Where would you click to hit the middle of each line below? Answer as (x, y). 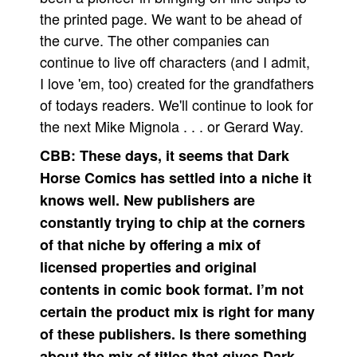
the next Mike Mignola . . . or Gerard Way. (172, 126)
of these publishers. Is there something (173, 334)
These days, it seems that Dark (184, 155)
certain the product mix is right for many (177, 312)
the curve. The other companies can (155, 40)
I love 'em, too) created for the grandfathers (177, 83)
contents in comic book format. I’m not (172, 289)
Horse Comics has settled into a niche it (176, 178)
